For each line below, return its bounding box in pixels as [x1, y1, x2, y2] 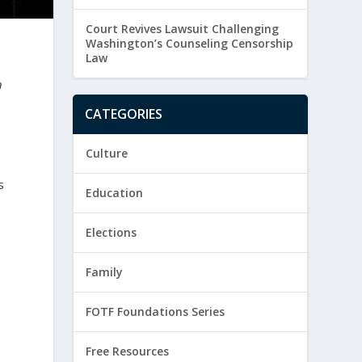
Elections [86, 225, 137, 241]
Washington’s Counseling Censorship [86, 36, 294, 52]
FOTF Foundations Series [86, 304, 225, 320]
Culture [86, 145, 128, 162]
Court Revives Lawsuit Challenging [86, 21, 280, 37]
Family [86, 264, 124, 280]
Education [86, 185, 144, 201]
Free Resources [86, 343, 170, 360]
